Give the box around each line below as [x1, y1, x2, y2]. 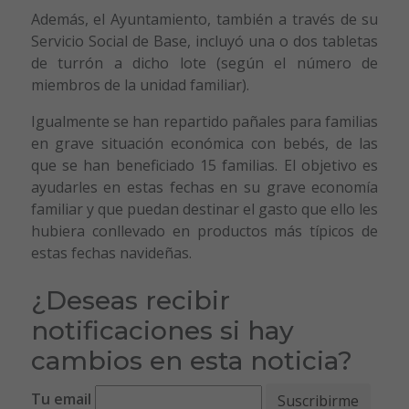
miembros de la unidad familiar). [30, 74, 249, 95]
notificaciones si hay [30, 314, 294, 346]
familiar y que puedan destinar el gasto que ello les [30, 198, 379, 219]
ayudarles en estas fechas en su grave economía [30, 176, 379, 197]
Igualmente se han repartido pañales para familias [30, 110, 379, 131]
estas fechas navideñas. [30, 242, 192, 263]
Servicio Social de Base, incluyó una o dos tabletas [30, 30, 379, 51]
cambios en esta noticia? [30, 344, 352, 376]
